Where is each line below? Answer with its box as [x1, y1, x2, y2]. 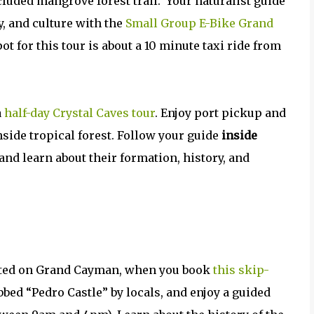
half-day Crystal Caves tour [4, 106, 155, 120]
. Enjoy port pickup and [155, 106, 286, 120]
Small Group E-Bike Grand [125, 16, 273, 30]
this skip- [213, 263, 269, 277]
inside [221, 128, 257, 142]
